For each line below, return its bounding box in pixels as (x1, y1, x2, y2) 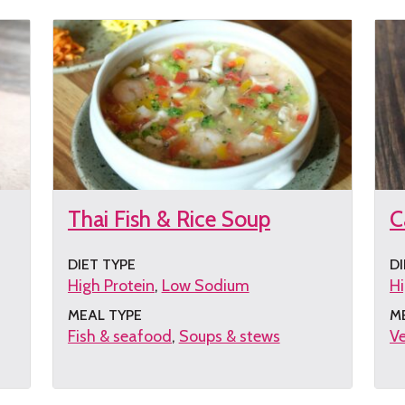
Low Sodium (161, 275, 250, 296)
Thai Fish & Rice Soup (68, 205, 270, 233)
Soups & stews (178, 325, 280, 346)
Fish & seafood (68, 325, 172, 346)
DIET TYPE (68, 255, 136, 273)
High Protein (68, 275, 155, 296)
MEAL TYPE (68, 306, 142, 324)
